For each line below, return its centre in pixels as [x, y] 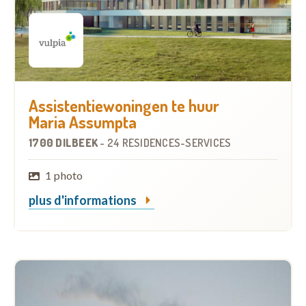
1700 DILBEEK [65, 143]
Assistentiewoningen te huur [124, 106]
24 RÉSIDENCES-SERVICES [169, 143]
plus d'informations [84, 200]
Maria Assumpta [83, 122]
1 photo [64, 175]
